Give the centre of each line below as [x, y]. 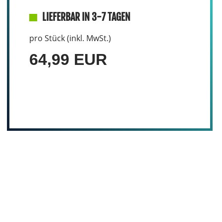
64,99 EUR [68, 59]
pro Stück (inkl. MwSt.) [70, 38]
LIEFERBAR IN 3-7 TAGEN [86, 17]
